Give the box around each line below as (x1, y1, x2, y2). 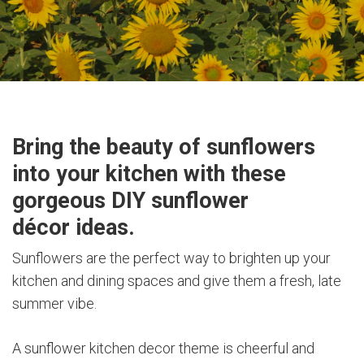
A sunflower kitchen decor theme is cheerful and (12, 340, 314, 357)
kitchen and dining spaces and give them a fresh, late (12, 271, 341, 289)
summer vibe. (12, 294, 97, 312)
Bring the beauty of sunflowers (12, 133, 315, 160)
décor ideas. (12, 214, 135, 240)
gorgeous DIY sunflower (12, 187, 249, 214)
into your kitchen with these (12, 160, 286, 187)
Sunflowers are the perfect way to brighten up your (12, 249, 331, 266)
